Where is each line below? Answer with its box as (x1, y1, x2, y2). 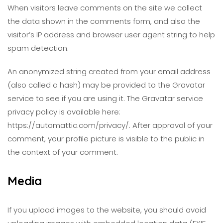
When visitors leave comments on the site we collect (7, 2, 202, 13)
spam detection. (7, 43, 69, 53)
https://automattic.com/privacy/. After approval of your (7, 120, 213, 130)
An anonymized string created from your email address (7, 66, 211, 77)
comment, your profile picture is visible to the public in (7, 133, 205, 144)
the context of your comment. (7, 147, 118, 157)
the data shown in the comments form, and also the (7, 16, 200, 26)
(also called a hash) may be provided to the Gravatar (7, 80, 205, 90)
